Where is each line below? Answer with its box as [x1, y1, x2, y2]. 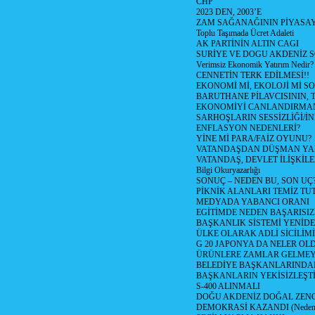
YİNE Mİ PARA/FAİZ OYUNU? [196, 134, 311, 143]
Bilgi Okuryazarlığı [196, 165, 260, 175]
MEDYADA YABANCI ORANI [196, 197, 309, 207]
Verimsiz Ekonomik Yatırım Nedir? [196, 60, 314, 70]
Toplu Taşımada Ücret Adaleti [196, 28, 294, 38]
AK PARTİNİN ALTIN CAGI [196, 39, 299, 49]
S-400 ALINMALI [196, 281, 260, 291]
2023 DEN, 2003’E [196, 7, 262, 17]
